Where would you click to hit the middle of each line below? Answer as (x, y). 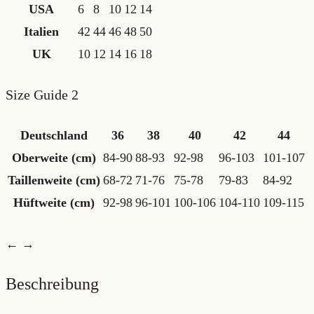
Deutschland (54, 135)
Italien (41, 32)
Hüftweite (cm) (54, 203)
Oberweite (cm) (54, 158)
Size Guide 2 (42, 95)
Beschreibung (52, 284)
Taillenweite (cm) (54, 180)
